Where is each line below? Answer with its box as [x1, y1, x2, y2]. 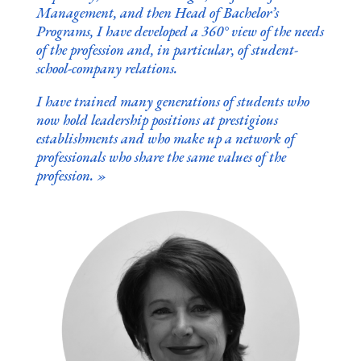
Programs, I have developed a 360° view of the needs [35, 21, 324, 40]
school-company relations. [35, 58, 177, 77]
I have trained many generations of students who [35, 91, 309, 110]
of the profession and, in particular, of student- [35, 39, 298, 59]
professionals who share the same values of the [35, 147, 286, 166]
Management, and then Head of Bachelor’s [35, 2, 279, 22]
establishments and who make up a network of [35, 128, 295, 147]
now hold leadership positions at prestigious [35, 110, 278, 129]
